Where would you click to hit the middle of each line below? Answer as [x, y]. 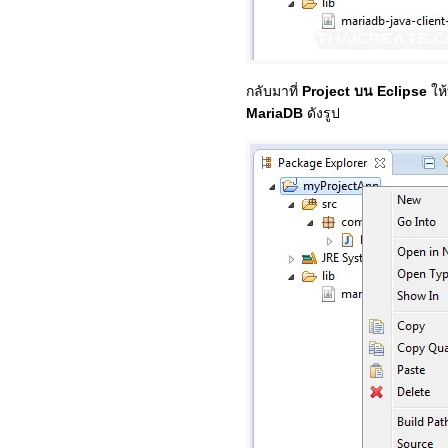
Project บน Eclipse [364, 91]
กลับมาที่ [274, 91]
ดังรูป [321, 113]
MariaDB [274, 113]
